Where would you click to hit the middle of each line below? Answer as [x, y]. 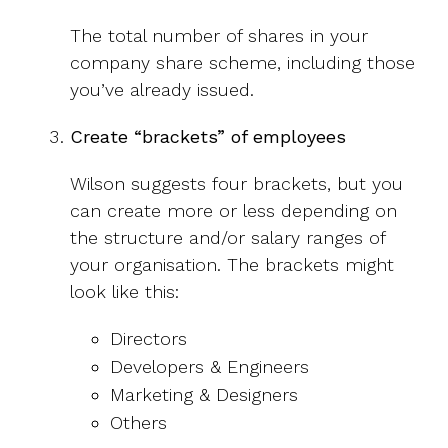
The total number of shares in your [219, 35]
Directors [148, 338]
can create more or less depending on [233, 210]
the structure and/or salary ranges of [227, 237]
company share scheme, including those [242, 62]
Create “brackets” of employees [208, 136]
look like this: [124, 291]
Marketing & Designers [204, 394]
